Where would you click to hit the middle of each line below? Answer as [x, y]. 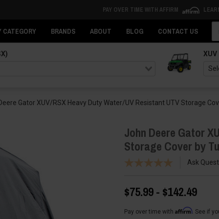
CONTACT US [178, 31]
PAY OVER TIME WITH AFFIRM [141, 10]
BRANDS [63, 31]
